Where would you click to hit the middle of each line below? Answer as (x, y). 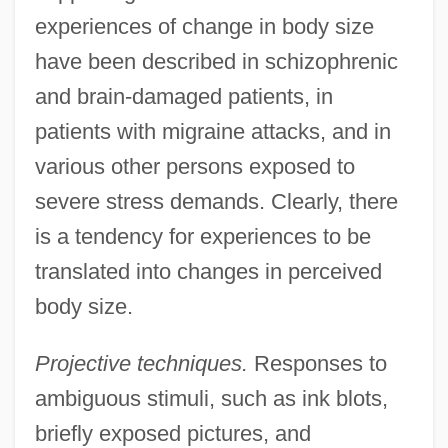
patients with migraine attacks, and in (212, 131)
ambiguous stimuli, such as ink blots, (211, 398)
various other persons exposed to (194, 166)
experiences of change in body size (204, 26)
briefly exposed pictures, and (172, 433)
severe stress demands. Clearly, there (216, 201)
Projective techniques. (141, 363)
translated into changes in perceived (208, 271)
